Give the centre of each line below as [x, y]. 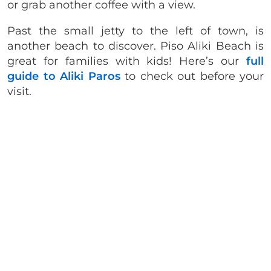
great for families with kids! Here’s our [127, 61]
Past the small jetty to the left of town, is [135, 31]
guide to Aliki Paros [64, 76]
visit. [19, 91]
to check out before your [192, 76]
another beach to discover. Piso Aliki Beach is [135, 46]
